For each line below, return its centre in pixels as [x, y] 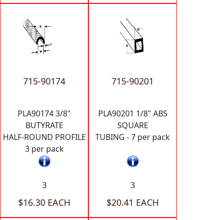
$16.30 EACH [44, 203]
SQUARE [133, 125]
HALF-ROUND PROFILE [44, 137]
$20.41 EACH [133, 203]
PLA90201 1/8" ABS [133, 113]
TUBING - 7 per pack [133, 137]
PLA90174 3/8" [44, 113]
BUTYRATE [44, 125]
